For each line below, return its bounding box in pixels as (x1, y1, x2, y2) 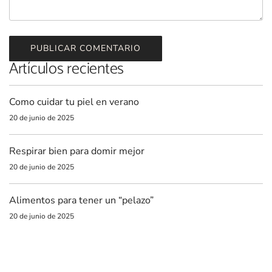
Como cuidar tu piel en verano (9, 95, 139, 109)
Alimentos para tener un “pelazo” (9, 193, 154, 207)
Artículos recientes (9, 55, 124, 82)
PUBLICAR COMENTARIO (30, 42, 141, 54)
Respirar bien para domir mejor (9, 144, 144, 158)
